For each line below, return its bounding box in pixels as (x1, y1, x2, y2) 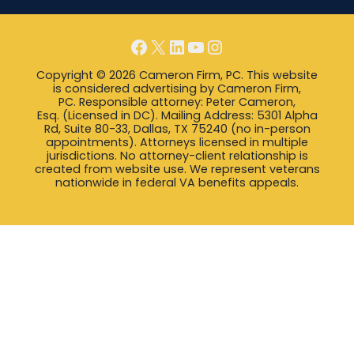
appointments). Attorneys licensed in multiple (46, 134, 308, 150)
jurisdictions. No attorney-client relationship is (46, 147, 308, 164)
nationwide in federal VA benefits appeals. (55, 174, 299, 190)
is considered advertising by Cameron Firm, (53, 80, 301, 96)
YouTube (186, 32, 269, 59)
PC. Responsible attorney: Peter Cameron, (58, 93, 296, 110)
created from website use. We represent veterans (34, 160, 320, 177)
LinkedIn (167, 32, 244, 59)
